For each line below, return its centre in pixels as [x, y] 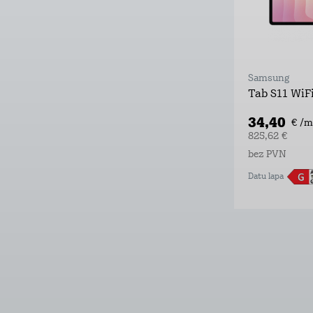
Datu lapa [266, 176]
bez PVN [267, 154]
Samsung [269, 78]
